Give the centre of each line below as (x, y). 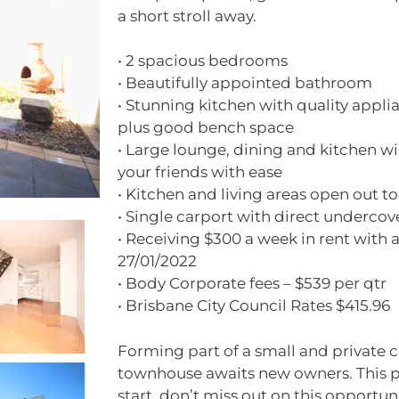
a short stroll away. (187, 16)
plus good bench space (206, 127)
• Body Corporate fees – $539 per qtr (252, 283)
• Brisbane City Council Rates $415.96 (254, 305)
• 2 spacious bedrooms (203, 61)
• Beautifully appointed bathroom (245, 83)
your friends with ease (200, 172)
